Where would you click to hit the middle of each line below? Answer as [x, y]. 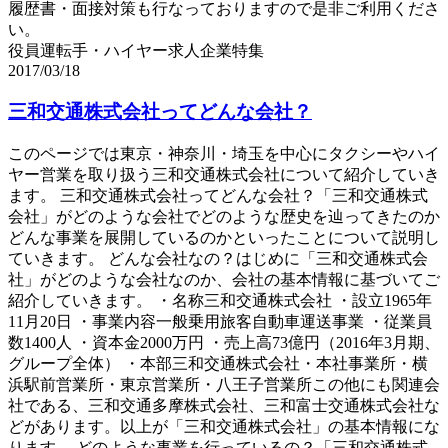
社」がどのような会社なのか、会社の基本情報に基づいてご [224, 279]
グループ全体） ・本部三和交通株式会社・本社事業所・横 [218, 363]
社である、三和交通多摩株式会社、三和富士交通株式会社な [224, 405]
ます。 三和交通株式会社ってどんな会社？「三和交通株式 [218, 195]
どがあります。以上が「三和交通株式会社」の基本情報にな [224, 426]
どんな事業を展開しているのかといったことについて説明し [224, 237]
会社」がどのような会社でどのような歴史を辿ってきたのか [224, 216]
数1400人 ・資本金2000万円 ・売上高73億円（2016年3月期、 [224, 342]
